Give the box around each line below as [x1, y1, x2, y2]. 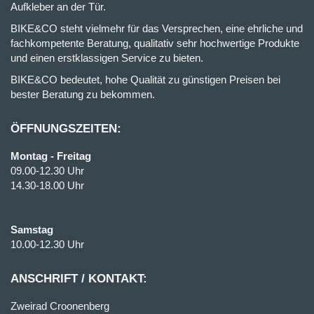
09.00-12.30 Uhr [11, 164, 84, 177]
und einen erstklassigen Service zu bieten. [11, 51, 203, 64]
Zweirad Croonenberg [11, 299, 109, 312]
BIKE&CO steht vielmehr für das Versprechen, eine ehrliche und [11, 22, 303, 34]
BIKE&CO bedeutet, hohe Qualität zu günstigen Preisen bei [11, 73, 280, 86]
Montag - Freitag [11, 149, 91, 162]
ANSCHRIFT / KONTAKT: [11, 271, 147, 285]
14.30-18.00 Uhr [11, 179, 84, 191]
